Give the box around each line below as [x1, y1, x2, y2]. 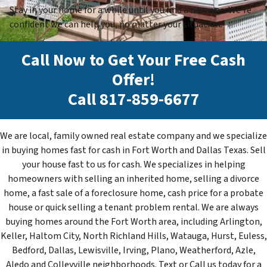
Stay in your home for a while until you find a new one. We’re [10, 3, 252, 17]
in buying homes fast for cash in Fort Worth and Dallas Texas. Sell [1, 144, 266, 157]
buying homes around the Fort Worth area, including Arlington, [5, 215, 262, 228]
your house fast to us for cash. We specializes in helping [21, 158, 246, 171]
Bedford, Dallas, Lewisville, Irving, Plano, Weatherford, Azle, [11, 244, 256, 257]
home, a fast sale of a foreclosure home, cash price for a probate [4, 187, 263, 200]
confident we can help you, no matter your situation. [10, 17, 222, 31]
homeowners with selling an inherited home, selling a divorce [8, 172, 259, 185]
